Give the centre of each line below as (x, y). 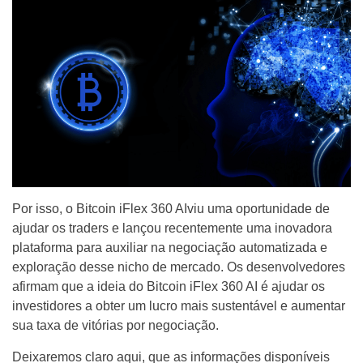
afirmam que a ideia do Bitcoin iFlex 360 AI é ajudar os (169, 287)
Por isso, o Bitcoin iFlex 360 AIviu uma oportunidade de (171, 209)
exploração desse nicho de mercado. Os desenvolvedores (179, 267)
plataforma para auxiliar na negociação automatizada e (170, 248)
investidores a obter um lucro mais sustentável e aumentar (179, 306)
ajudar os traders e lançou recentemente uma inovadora (172, 228)
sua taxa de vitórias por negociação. (115, 326)
